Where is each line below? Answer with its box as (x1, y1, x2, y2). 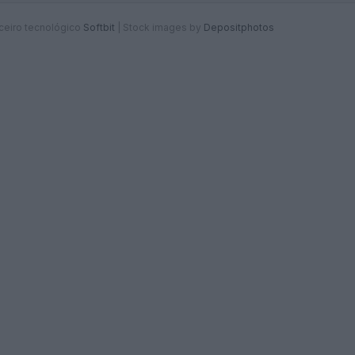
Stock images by (123, 21, 204, 34)
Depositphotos (204, 21, 274, 34)
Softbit (83, 21, 115, 34)
